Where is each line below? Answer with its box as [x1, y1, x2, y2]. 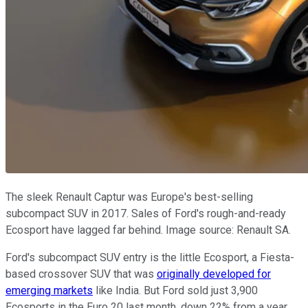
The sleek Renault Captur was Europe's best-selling [5, 190, 253, 204]
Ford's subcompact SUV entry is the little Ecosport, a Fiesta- [5, 251, 294, 265]
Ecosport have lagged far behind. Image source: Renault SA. [5, 223, 291, 237]
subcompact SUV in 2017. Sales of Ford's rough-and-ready [5, 207, 286, 221]
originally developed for [157, 267, 271, 281]
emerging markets [5, 284, 93, 298]
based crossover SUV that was [5, 267, 157, 281]
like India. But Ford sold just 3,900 [93, 284, 258, 298]
